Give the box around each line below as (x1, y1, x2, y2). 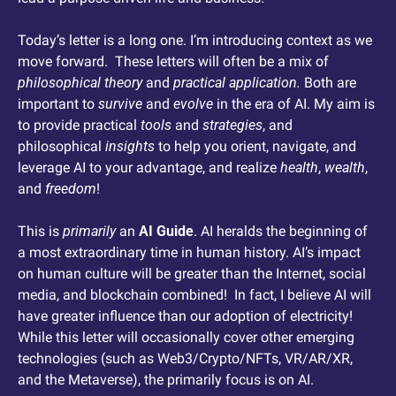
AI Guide (139, 223, 194, 240)
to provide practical (18, 117, 141, 134)
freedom (45, 180, 96, 198)
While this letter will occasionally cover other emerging (18, 329, 354, 346)
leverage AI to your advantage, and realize (18, 159, 280, 177)
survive (98, 95, 142, 113)
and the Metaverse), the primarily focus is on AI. (18, 371, 317, 389)
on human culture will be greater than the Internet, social (18, 265, 366, 283)
